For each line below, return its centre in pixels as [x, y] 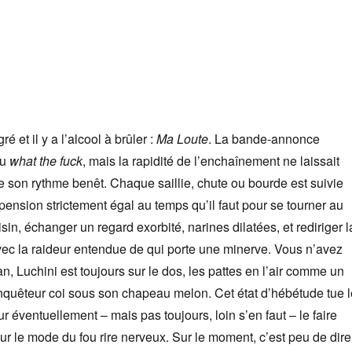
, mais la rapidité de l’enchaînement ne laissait [211, 161]
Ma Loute [182, 139]
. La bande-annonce [264, 139]
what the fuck [44, 161]
